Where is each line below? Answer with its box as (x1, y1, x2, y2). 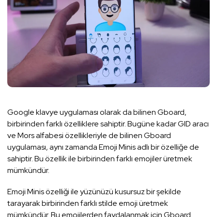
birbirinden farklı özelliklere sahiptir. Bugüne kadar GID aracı (7, 118, 209, 129)
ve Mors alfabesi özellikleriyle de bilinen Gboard (7, 130, 171, 140)
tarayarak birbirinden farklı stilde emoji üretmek (7, 198, 168, 208)
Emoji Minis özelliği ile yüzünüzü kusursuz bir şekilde (7, 186, 181, 197)
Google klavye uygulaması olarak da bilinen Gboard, (7, 107, 186, 117)
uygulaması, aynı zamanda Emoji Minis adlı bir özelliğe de (7, 141, 199, 152)
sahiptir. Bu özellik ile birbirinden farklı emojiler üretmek (7, 153, 192, 164)
